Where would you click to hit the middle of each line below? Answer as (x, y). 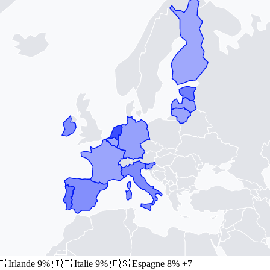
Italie (83, 263)
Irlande (22, 263)
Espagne (148, 263)
